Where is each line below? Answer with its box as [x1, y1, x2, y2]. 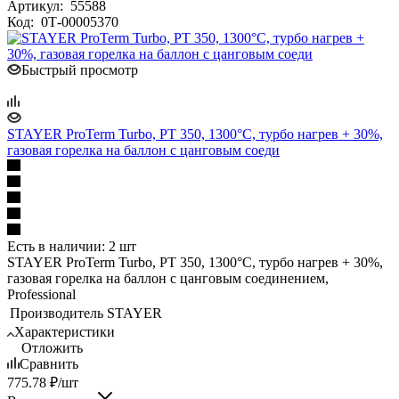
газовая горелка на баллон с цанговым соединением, [7, 270, 329, 286]
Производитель [10, 305, 103, 321]
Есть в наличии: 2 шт [7, 238, 136, 254]
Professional [7, 286, 76, 302]
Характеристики [14, 323, 115, 339]
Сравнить [20, 355, 78, 371]
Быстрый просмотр [21, 61, 138, 77]
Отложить [21, 339, 83, 355]
